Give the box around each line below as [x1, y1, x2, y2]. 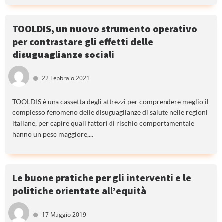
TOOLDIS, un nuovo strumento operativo [12, 22, 197, 35]
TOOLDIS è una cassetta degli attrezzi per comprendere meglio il [12, 97, 209, 106]
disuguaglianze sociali [12, 48, 114, 60]
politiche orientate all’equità [12, 184, 146, 197]
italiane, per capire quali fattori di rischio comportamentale [12, 118, 194, 127]
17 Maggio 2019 [42, 210, 87, 219]
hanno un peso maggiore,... [12, 129, 93, 138]
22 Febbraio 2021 [42, 73, 90, 82]
